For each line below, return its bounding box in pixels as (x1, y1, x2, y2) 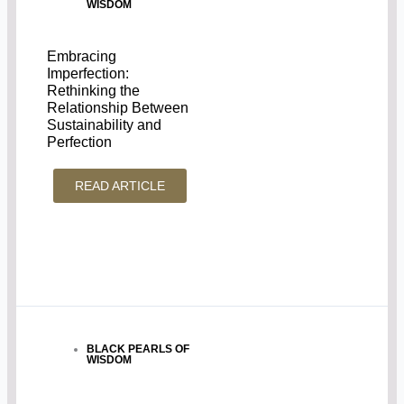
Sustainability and (47, 116, 162, 133)
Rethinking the (47, 82, 141, 98)
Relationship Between (47, 99, 189, 115)
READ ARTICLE (75, 178, 166, 193)
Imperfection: (47, 65, 130, 81)
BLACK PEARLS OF (87, 343, 190, 356)
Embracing (47, 48, 117, 64)
